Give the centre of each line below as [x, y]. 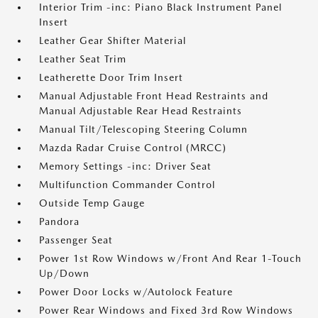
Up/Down [64, 274]
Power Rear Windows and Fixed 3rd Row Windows [166, 311]
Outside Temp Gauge [92, 203]
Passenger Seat [76, 240]
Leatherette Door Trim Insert [111, 78]
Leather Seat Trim [83, 59]
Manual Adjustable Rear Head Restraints [141, 111]
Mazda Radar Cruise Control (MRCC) [133, 148]
